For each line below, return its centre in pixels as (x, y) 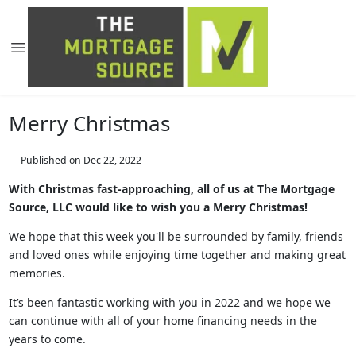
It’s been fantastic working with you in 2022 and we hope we (169, 302)
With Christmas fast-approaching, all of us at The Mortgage (171, 189)
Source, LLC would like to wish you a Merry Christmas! (158, 207)
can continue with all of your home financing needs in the (163, 321)
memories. (38, 273)
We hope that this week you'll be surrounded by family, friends (176, 236)
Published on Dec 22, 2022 (81, 160)
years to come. (47, 339)
